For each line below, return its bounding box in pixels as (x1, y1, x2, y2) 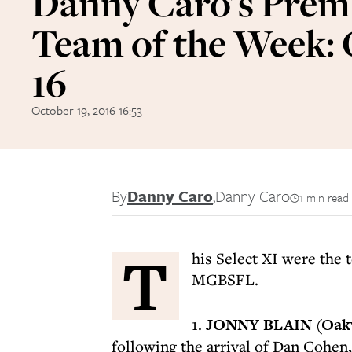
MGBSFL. (192, 269, 258, 290)
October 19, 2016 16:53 (31, 101, 142, 119)
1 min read (299, 189, 349, 206)
